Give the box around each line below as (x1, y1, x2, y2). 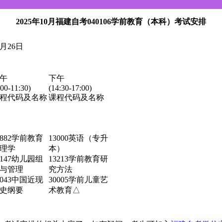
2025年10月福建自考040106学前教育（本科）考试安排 (16, 17, 206, 26)
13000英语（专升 (49, 133, 108, 142)
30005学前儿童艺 (49, 175, 108, 184)
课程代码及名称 (49, 93, 104, 102)
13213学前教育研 (49, 154, 108, 163)
